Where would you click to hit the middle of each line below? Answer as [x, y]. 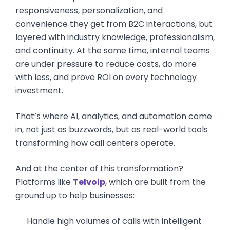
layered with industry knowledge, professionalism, [115, 37]
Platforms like [44, 182]
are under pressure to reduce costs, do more [106, 64]
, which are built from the [156, 182]
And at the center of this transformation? [99, 169]
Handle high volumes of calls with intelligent [114, 221]
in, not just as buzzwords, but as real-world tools [112, 130]
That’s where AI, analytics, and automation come [114, 116]
